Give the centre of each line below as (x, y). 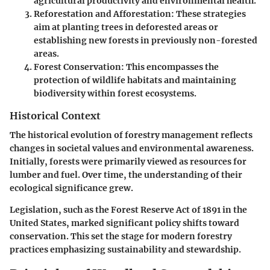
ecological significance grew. (71, 188)
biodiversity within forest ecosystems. (115, 94)
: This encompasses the (170, 67)
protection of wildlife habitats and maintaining (135, 80)
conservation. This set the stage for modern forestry (121, 237)
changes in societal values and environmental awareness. (132, 149)
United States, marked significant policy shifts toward (124, 223)
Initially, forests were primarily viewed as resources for (128, 162)
